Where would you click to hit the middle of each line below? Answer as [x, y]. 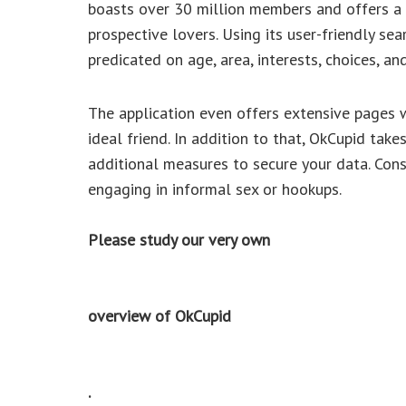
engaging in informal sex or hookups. [215, 189]
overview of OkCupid [159, 316]
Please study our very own [179, 240]
